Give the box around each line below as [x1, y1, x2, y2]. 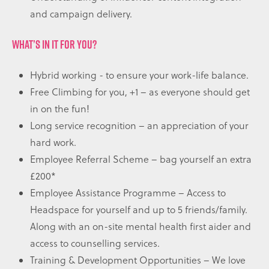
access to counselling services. [30, 237, 160, 250]
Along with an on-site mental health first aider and [30, 220, 251, 234]
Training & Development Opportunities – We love [30, 253, 246, 267]
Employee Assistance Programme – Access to [30, 186, 226, 200]
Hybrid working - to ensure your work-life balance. [30, 68, 249, 82]
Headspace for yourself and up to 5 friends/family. [30, 203, 247, 217]
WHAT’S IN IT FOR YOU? [12, 37, 97, 53]
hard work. [30, 136, 76, 150]
